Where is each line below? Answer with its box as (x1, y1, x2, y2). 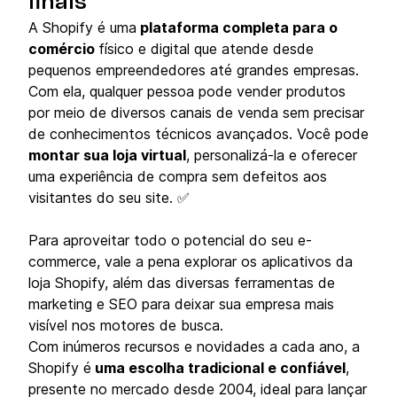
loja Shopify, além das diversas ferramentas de (28, 274, 335, 292)
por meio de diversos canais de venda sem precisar (28, 104, 364, 122)
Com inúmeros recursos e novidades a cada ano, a (28, 338, 360, 356)
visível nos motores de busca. (28, 316, 228, 335)
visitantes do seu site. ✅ (28, 189, 190, 207)
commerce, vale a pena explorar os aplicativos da (28, 253, 353, 271)
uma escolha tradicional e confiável (91, 359, 346, 378)
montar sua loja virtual (28, 146, 186, 165)
